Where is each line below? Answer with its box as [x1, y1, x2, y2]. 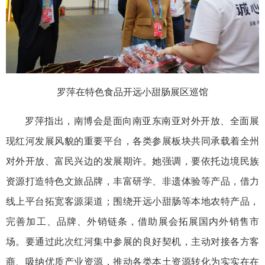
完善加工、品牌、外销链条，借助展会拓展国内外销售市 [6, 216, 259, 227]
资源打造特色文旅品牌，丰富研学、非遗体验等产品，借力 [6, 176, 259, 186]
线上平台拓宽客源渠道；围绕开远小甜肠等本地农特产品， [6, 196, 259, 206]
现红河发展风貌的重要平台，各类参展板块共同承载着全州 [6, 135, 259, 146]
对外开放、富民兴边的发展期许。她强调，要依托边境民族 [6, 156, 259, 166]
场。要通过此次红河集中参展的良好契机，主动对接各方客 [6, 236, 259, 247]
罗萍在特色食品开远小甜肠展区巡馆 [57, 86, 208, 97]
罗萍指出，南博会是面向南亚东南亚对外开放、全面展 [25, 115, 259, 126]
